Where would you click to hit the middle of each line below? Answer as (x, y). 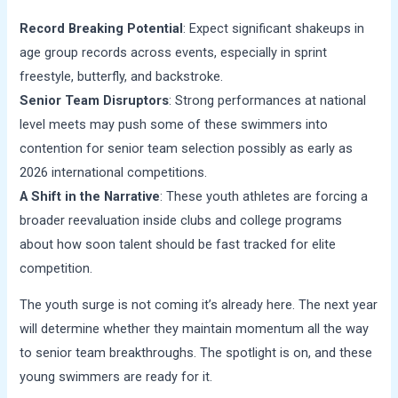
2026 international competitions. (114, 172)
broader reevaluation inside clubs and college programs (181, 220)
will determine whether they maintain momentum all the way (195, 329)
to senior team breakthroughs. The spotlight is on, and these (196, 353)
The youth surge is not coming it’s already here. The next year (199, 305)
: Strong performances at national (268, 100)
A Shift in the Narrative (90, 196)
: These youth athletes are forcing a (264, 196)
